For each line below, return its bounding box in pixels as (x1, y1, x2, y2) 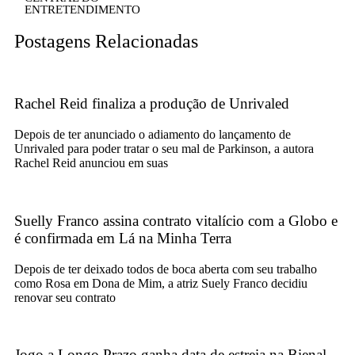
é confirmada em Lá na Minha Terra (14, 229, 231, 246)
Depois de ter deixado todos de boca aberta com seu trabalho (14, 261, 317, 276)
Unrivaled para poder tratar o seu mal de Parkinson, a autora (14, 142, 314, 156)
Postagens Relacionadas (14, 30, 198, 52)
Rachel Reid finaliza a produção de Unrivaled (14, 95, 289, 113)
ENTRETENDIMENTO (24, 2, 140, 16)
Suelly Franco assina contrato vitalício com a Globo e (14, 212, 338, 229)
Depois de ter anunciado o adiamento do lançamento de (14, 128, 291, 142)
